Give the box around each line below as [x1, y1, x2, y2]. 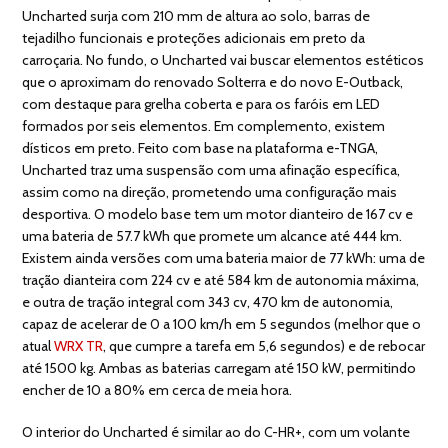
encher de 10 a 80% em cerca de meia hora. [22, 380, 293, 399]
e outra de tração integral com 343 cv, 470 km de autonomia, [22, 292, 394, 311]
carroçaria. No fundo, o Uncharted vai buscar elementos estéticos [22, 50, 425, 69]
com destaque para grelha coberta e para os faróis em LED [22, 94, 381, 113]
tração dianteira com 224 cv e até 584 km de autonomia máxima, [22, 270, 420, 289]
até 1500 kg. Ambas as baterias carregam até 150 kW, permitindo [22, 358, 417, 377]
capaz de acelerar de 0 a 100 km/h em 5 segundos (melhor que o [22, 314, 422, 333]
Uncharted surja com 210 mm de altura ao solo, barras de [22, 6, 371, 25]
